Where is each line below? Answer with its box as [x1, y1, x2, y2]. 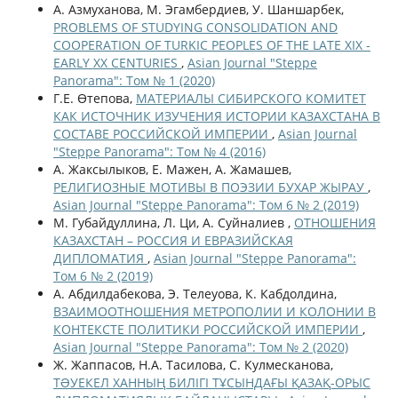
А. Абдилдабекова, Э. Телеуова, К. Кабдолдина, [52, 284, 337, 302]
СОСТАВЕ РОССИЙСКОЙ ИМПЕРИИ [52, 124, 272, 142]
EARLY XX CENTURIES [52, 53, 181, 71]
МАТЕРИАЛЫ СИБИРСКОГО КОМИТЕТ [135, 89, 366, 107]
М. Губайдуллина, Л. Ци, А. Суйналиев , [52, 213, 294, 231]
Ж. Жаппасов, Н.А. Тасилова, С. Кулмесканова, [52, 355, 333, 373]
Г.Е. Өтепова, [52, 89, 136, 107]
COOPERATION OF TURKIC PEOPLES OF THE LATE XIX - [52, 36, 370, 53]
